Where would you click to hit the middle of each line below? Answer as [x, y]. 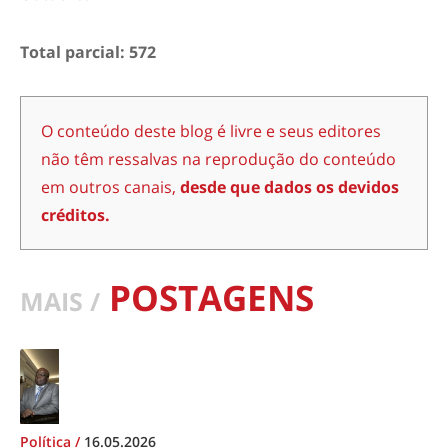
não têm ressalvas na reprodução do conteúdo [218, 158]
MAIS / [60, 301]
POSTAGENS [207, 297]
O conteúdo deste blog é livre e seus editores [211, 130]
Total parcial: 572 [88, 51]
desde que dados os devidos [289, 186]
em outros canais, [110, 186]
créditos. [75, 214]
